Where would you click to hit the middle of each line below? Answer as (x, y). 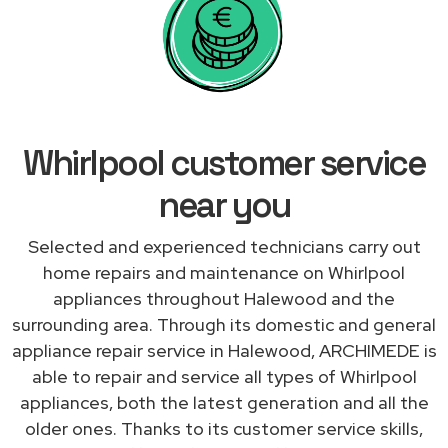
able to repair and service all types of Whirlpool (224, 376)
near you (224, 204)
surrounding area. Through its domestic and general (224, 324)
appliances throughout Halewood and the (224, 298)
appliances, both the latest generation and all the (224, 402)
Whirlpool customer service (224, 162)
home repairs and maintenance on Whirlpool (224, 272)
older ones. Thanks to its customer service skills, (224, 428)
